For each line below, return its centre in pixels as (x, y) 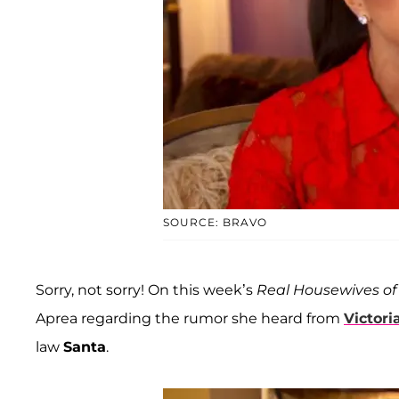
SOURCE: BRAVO (215, 223)
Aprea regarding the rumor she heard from (190, 319)
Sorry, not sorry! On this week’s (146, 290)
